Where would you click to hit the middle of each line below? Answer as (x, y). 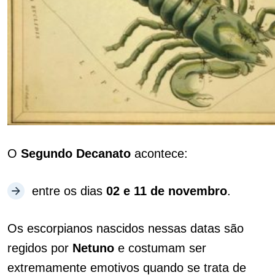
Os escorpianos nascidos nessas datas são (126, 228)
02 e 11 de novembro (167, 191)
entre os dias (69, 191)
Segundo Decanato (76, 153)
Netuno (93, 248)
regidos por (40, 248)
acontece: (159, 153)
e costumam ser (160, 248)
